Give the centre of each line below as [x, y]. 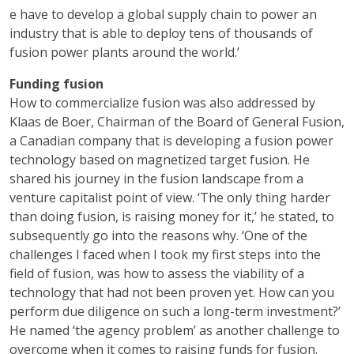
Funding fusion [56, 84]
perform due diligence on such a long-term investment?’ [175, 311]
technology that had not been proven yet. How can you [172, 292]
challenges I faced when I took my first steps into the [165, 254]
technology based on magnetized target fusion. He [160, 160]
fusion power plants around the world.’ [124, 52]
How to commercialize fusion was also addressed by [162, 103]
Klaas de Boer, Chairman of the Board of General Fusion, [177, 122]
